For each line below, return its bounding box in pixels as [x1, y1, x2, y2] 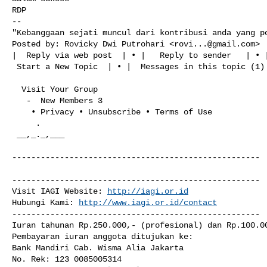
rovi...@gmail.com [174, 39, 255, 49]
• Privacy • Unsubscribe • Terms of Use [12, 107, 31, 117]
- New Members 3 [12, 95, 26, 105]
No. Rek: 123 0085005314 [12, 254, 122, 264]
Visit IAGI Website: [12, 186, 107, 196]
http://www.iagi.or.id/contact [79, 197, 217, 207]
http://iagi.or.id [107, 186, 188, 196]
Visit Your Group [12, 84, 21, 94]
